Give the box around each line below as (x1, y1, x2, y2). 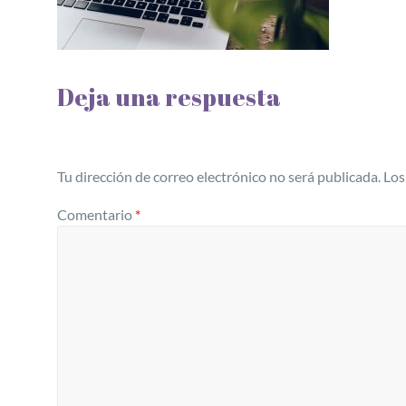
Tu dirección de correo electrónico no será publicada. (57, 168, 381, 186)
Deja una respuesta (57, 81, 281, 114)
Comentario (57, 206, 135, 224)
